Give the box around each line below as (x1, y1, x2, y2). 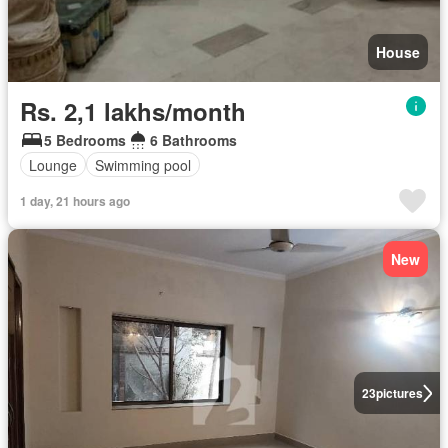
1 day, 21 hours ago (20, 192, 130, 210)
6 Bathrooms (150, 130, 237, 150)
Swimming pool (95, 154, 191, 175)
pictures (375, 384, 423, 402)
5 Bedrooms (44, 130, 126, 150)
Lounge (29, 154, 77, 175)
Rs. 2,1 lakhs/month (20, 94, 246, 128)
